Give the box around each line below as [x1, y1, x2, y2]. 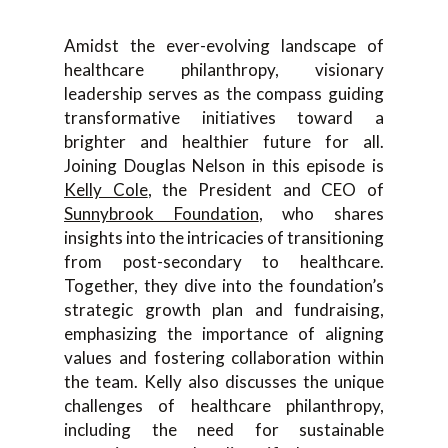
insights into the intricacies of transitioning [64, 227, 384, 248]
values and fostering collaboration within [64, 347, 384, 368]
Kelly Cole [64, 179, 148, 200]
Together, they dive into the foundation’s [64, 275, 384, 296]
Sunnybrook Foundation [64, 203, 259, 224]
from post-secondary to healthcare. [64, 251, 384, 272]
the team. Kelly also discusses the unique [64, 371, 384, 392]
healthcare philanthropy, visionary [64, 59, 384, 80]
